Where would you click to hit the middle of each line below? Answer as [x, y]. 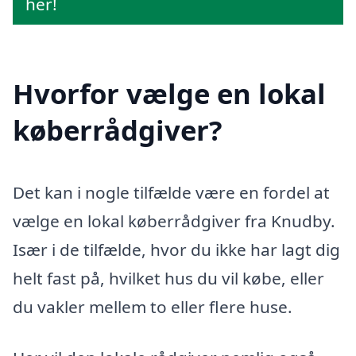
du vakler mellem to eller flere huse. [153, 307]
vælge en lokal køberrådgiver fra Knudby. [174, 221]
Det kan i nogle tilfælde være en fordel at [171, 193]
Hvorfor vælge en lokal [169, 94]
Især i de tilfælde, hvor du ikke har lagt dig [176, 250]
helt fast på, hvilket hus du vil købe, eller [168, 279]
